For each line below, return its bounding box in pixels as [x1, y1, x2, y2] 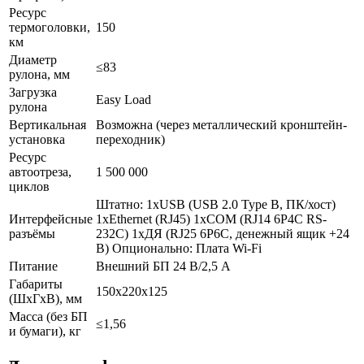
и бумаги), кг [9, 323, 81, 338]
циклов [9, 179, 50, 193]
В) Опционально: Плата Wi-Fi [96, 240, 262, 255]
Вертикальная [9, 117, 86, 132]
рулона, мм [9, 67, 70, 81]
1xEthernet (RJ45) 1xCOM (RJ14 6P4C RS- [96, 211, 327, 226]
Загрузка [9, 84, 57, 99]
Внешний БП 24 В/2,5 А [96, 258, 231, 273]
